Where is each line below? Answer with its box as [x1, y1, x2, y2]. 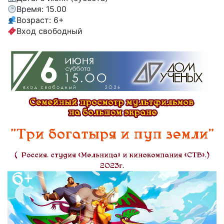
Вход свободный [16, 25, 83, 36]
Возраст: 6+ [16, 14, 64, 25]
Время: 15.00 [16, 3, 67, 14]
